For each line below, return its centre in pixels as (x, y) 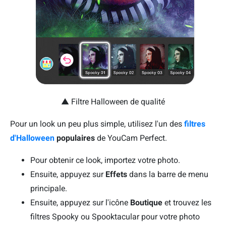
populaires (76, 138)
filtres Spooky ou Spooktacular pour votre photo (115, 216)
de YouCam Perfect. (131, 138)
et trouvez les (187, 202)
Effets (116, 174)
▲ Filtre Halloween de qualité (113, 101)
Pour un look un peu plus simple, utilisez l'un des (96, 124)
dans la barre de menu (168, 174)
